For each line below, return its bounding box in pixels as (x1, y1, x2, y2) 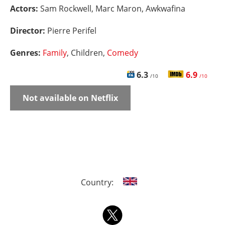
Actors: (10, 3, 40, 14)
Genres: (10, 47, 43, 58)
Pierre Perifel (47, 25, 96, 36)
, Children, (67, 47, 107, 58)
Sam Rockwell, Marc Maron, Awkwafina (40, 3, 185, 14)
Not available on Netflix (23, 92, 118, 103)
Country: (80, 177, 116, 188)
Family (43, 47, 67, 58)
